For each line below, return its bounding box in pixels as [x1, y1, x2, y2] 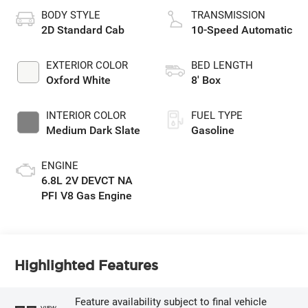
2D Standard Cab [41, 23, 125, 37]
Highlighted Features [14, 257, 159, 273]
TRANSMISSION [191, 9, 265, 22]
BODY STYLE [41, 9, 101, 22]
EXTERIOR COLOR [46, 59, 129, 72]
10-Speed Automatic [191, 23, 292, 37]
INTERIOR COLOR [46, 109, 126, 122]
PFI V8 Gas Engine [41, 189, 133, 203]
